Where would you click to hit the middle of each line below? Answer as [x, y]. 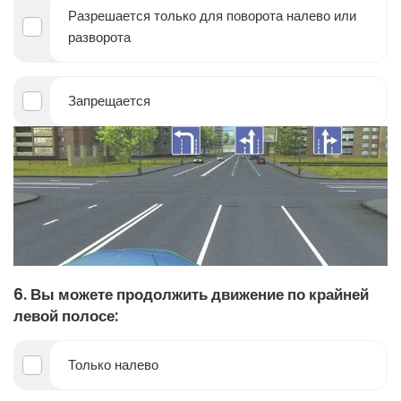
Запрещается [109, 100]
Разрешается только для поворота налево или [212, 15]
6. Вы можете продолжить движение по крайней [191, 294]
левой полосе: [66, 316]
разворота [99, 37]
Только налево [113, 364]
